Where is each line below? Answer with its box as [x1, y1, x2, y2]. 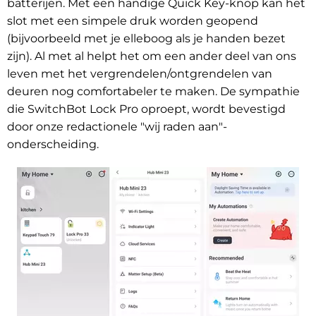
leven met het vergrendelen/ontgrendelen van [7, 67, 272, 81]
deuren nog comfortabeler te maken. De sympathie [7, 85, 300, 99]
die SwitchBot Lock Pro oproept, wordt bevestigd [7, 102, 286, 116]
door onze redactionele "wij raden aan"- [7, 120, 227, 134]
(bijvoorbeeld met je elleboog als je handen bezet [7, 32, 286, 46]
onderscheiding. [7, 138, 99, 152]
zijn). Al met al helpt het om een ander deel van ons [7, 49, 296, 63]
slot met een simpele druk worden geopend [7, 14, 258, 28]
